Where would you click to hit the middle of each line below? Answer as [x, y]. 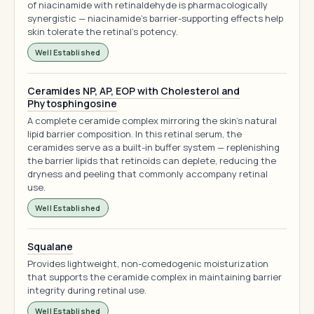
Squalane [50, 246]
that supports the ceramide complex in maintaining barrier [155, 277]
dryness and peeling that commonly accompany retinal [148, 174]
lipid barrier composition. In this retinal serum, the [135, 134]
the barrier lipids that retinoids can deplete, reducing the [152, 161]
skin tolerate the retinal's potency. [103, 32]
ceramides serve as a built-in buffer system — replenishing [153, 147]
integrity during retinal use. [87, 290]
